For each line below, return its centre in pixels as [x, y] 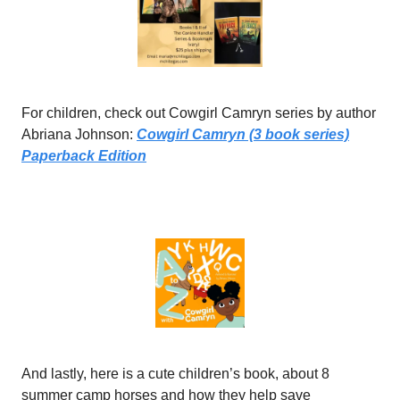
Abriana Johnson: [79, 134]
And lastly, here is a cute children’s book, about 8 [175, 373]
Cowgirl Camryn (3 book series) [243, 134]
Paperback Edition [84, 155]
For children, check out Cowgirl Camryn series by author [199, 112]
